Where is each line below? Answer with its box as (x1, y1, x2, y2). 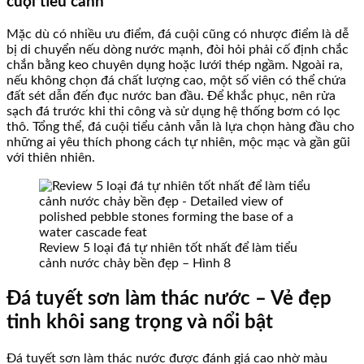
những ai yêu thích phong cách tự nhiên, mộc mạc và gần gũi (6, 135, 350, 149)
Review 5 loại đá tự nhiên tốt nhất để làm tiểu (39, 240, 297, 254)
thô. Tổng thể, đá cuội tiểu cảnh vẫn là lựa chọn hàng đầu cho (6, 119, 354, 133)
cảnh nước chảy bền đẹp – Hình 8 (39, 256, 231, 270)
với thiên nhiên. (6, 150, 95, 164)
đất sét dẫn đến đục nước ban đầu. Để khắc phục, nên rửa (6, 89, 336, 102)
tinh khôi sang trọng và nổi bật (6, 312, 273, 332)
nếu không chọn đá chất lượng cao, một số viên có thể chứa (6, 73, 346, 87)
